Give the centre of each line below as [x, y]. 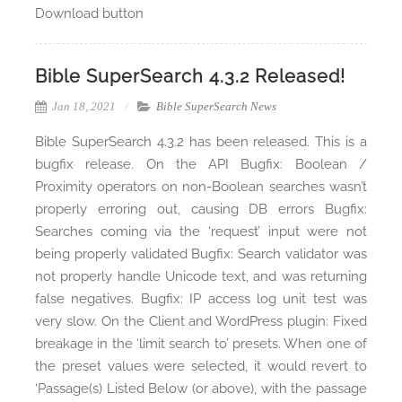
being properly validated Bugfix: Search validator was [201, 254]
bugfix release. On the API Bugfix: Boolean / [201, 165]
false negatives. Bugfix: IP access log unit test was [201, 299]
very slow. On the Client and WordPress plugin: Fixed [201, 322]
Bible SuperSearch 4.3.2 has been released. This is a [201, 142]
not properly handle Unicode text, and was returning [201, 277]
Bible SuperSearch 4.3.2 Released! [190, 77]
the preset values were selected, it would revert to [201, 367]
